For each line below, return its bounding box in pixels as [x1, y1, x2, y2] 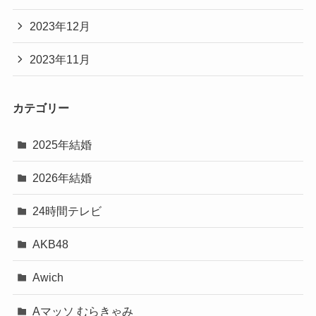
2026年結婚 [32, 171, 92, 184]
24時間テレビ [32, 205, 102, 218]
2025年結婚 [32, 138, 92, 151]
